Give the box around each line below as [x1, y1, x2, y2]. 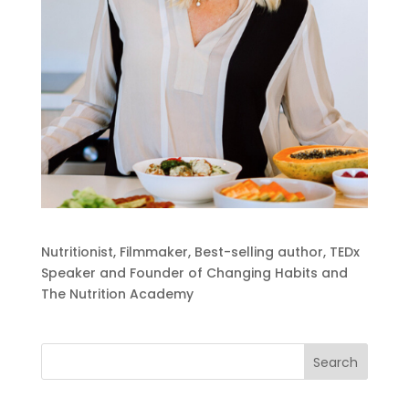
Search [313, 353, 359, 372]
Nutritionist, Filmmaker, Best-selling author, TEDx [40, 243, 360, 262]
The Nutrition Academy [40, 285, 194, 304]
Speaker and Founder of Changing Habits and [40, 264, 348, 283]
